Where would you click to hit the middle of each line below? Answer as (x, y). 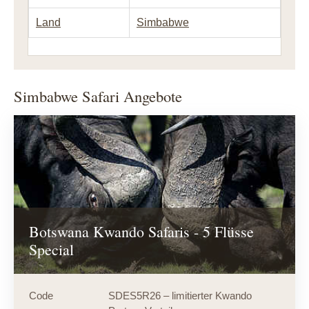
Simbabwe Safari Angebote (98, 96)
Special (51, 250)
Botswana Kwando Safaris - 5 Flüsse (141, 232)
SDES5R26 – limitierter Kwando (180, 296)
